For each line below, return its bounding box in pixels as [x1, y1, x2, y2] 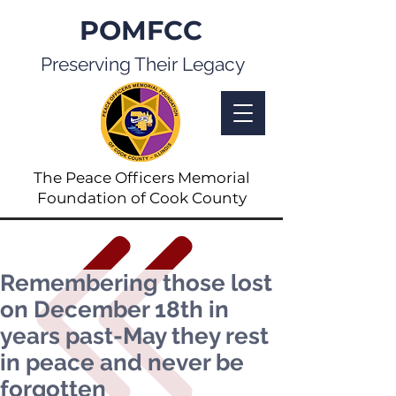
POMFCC [80, 14, 202, 47]
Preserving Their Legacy [40, 53, 245, 75]
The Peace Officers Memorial [33, 169, 250, 187]
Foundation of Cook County [36, 189, 247, 207]
